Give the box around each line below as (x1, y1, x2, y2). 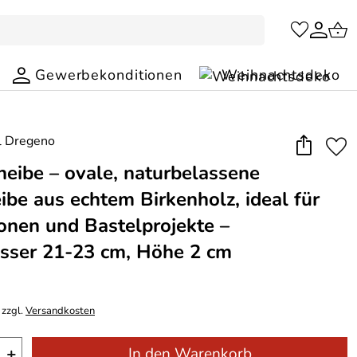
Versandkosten (25, 304, 95, 318)
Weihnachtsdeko (222, 65, 340, 84)
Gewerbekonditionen (35, 65, 182, 84)
